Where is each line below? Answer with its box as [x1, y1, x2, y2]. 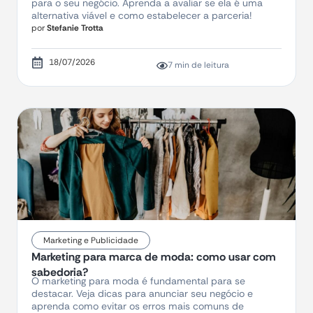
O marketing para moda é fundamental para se [31, 275, 245, 288]
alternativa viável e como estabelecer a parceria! [31, 9, 252, 22]
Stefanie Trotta [45, 22, 103, 34]
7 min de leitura [168, 59, 229, 71]
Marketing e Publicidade [43, 235, 138, 247]
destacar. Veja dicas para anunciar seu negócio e [31, 287, 253, 300]
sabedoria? [31, 265, 88, 280]
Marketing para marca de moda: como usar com [31, 249, 276, 265]
